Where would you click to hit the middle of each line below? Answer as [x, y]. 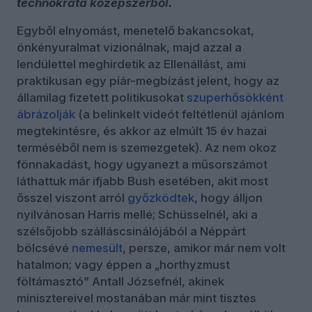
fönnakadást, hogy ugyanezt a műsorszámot [142, 164]
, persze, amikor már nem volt [204, 248]
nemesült [97, 248]
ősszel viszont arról [72, 197]
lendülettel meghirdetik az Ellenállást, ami [131, 64]
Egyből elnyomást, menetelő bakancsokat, [135, 30]
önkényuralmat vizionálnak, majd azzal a [129, 47]
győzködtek [161, 197]
